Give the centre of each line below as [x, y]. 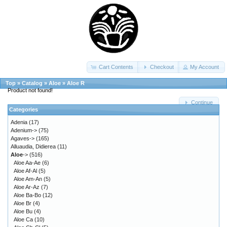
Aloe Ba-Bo [27, 195]
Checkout [162, 67]
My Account [205, 67]
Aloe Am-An [28, 179]
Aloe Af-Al [25, 171]
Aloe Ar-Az [27, 187]
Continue [202, 103]
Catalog [32, 83]
